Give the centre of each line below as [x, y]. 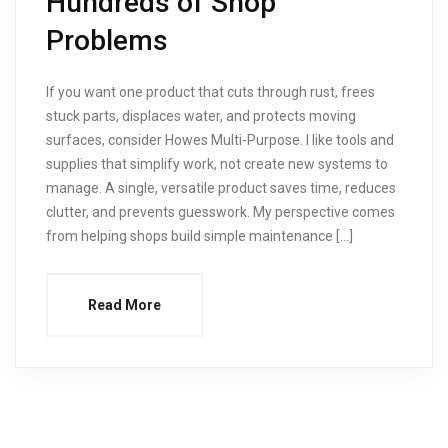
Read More [124, 304]
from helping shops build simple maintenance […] [199, 235]
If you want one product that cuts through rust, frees [210, 91]
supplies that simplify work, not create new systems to [217, 163]
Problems [107, 40]
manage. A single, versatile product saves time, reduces [221, 187]
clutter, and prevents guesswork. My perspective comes [220, 211]
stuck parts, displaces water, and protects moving [201, 115]
